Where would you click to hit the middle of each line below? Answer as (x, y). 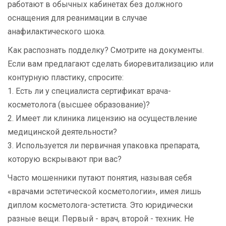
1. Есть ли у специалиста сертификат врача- (89, 91)
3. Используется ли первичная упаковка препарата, (104, 146)
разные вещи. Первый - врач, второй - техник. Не (101, 219)
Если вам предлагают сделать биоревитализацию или (110, 64)
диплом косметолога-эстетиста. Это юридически (100, 205)
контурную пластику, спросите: (66, 78)
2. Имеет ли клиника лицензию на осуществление (102, 119)
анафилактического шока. (56, 32)
